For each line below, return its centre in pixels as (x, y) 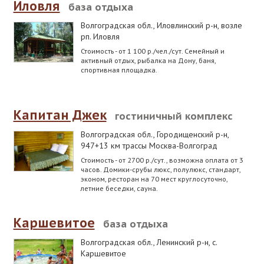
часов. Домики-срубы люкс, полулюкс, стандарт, (160, 169)
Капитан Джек (60, 115)
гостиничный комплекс (174, 116)
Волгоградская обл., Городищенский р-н (154, 134)
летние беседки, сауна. (119, 188)
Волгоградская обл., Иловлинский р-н (149, 25)
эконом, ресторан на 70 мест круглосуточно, (154, 178)
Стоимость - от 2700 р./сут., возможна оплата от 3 (162, 159)
